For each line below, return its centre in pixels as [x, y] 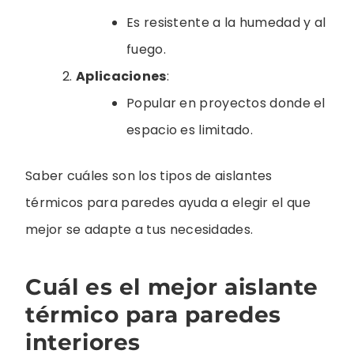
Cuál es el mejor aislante [172, 286]
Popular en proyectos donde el [226, 103]
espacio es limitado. [190, 130]
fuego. [146, 49]
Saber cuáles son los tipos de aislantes [149, 175]
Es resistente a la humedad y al [226, 22]
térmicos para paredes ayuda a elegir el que [168, 202]
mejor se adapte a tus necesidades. [139, 229]
